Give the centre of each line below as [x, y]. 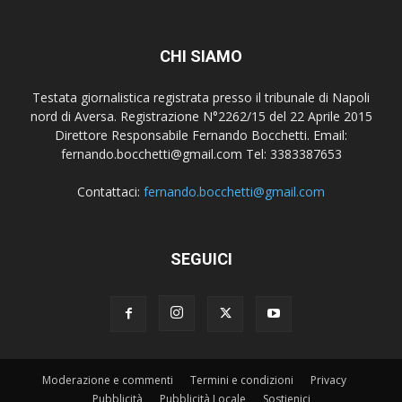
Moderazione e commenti [107, 380]
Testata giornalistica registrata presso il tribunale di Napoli [201, 98]
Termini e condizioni [241, 380]
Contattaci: [110, 192]
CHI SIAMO [201, 57]
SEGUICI [201, 259]
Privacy [328, 380]
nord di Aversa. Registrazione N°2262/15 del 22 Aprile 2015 [201, 117]
